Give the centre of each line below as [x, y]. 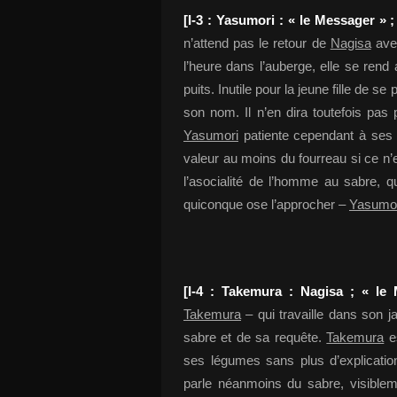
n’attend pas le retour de [257, 43]
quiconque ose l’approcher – [266, 204]
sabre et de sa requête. [255, 337]
